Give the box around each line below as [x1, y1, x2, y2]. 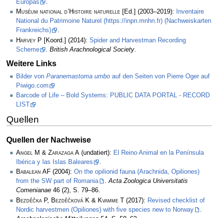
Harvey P [16, 36, 42, 44]
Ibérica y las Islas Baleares [16, 159, 93, 166]
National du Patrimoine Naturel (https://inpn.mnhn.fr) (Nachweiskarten [16, 18, 211, 25]
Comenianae [16, 187, 51, 194]
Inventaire [176, 8, 204, 16]
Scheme [16, 46, 39, 53]
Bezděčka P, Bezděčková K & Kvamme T [16, 197, 124, 204]
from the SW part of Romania [16, 178, 98, 185]
